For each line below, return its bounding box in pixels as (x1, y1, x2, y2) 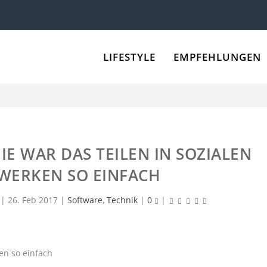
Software (67, 194, 103, 206)
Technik (107, 194, 138, 206)
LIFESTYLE (103, 49, 156, 64)
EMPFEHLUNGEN (173, 49, 261, 64)
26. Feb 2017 (8, 194, 58, 206)
